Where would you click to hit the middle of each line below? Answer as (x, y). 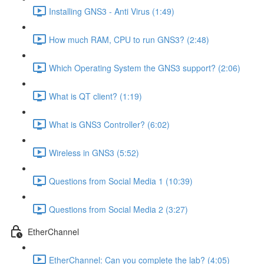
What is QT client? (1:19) (95, 96)
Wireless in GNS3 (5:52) (94, 152)
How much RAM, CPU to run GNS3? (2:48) (129, 39)
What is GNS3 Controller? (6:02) (109, 124)
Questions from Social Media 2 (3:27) (118, 209)
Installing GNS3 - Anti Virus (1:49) (112, 11)
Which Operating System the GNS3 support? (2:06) (145, 67)
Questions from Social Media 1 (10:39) (121, 181)
